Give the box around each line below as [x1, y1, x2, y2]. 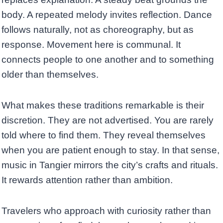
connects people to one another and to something [1, 54, 214, 65]
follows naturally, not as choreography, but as [1, 24, 194, 35]
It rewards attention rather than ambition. [1, 175, 173, 186]
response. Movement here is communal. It [1, 39, 181, 50]
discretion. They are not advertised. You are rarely [1, 115, 214, 126]
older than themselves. [1, 69, 99, 80]
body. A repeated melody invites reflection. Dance [1, 9, 212, 20]
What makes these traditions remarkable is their [1, 100, 204, 111]
